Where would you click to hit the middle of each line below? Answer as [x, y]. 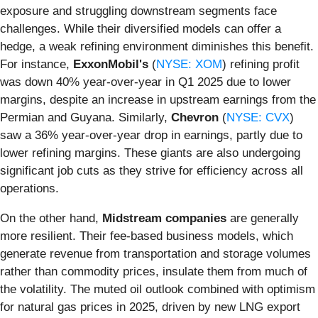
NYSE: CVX [258, 117]
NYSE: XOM [189, 64]
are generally [263, 218]
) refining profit [261, 64]
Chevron [195, 117]
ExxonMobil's [111, 64]
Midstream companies [164, 218]
